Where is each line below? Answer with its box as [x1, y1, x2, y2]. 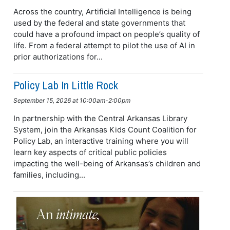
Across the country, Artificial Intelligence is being [13, 6, 191, 16]
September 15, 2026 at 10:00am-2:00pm [13, 96, 130, 104]
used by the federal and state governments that [13, 17, 185, 28]
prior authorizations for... [13, 51, 103, 62]
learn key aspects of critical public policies [13, 147, 167, 157]
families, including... [13, 169, 85, 180]
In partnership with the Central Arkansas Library [13, 113, 187, 123]
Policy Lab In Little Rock [13, 77, 118, 93]
